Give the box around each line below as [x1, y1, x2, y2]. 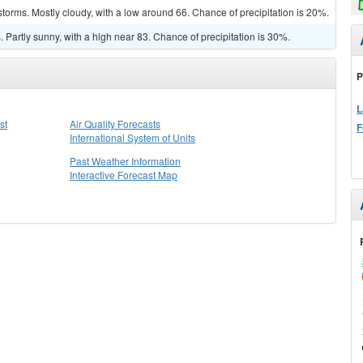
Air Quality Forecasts [70, 117, 160, 130]
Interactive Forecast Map [70, 168, 177, 181]
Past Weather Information [70, 154, 181, 168]
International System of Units [70, 130, 195, 144]
